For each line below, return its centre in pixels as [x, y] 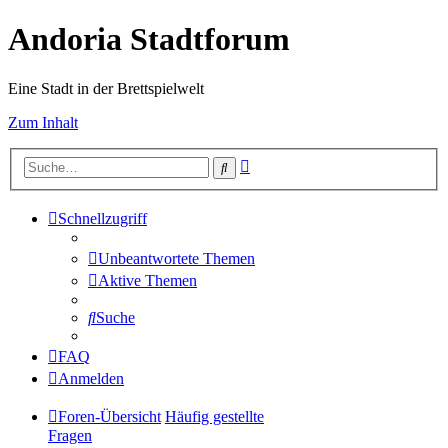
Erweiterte [281, 163]
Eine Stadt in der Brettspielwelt [106, 88]
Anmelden [91, 379]
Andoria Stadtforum [149, 39]
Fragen [70, 436]
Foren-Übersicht [109, 417]
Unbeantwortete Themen [176, 259]
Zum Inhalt [43, 122]
